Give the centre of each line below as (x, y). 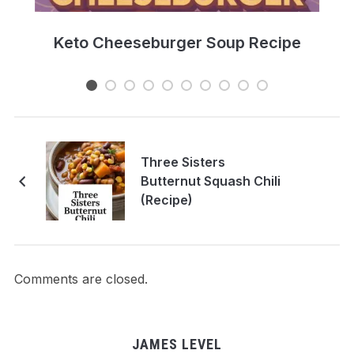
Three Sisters (183, 162)
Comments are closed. (81, 279)
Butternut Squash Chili (210, 181)
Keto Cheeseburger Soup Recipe (177, 42)
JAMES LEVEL (177, 344)
